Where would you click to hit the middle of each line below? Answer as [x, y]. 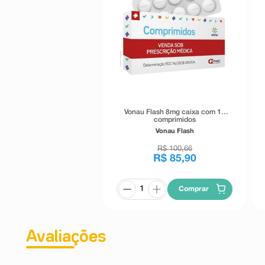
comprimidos [174, 119]
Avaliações [66, 237]
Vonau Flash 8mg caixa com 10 [174, 112]
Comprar [193, 189]
